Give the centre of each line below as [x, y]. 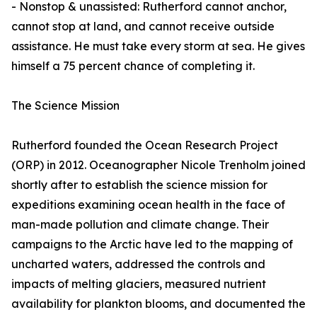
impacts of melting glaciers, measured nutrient [139, 284]
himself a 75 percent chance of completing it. [133, 66]
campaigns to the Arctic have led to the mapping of [152, 244]
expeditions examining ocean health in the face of [148, 205]
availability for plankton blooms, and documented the [158, 304]
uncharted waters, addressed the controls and [138, 264]
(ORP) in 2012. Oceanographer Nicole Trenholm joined [158, 165]
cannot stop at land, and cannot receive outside [143, 27]
